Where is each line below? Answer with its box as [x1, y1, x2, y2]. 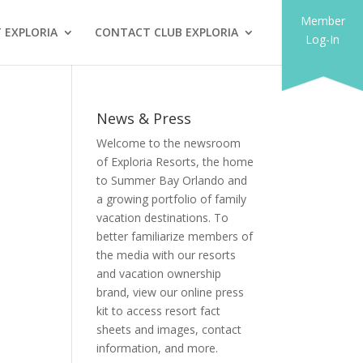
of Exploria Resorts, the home [96, 154, 254, 169]
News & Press [96, 109, 192, 128]
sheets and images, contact [96, 322, 242, 337]
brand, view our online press [96, 284, 245, 300]
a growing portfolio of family [96, 191, 247, 207]
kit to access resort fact [96, 303, 221, 318]
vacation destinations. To [96, 210, 229, 225]
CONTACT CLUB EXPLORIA [94, 24, 238, 40]
